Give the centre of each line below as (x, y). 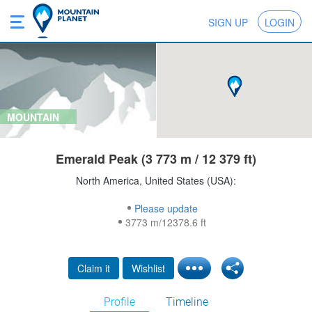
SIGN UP (228, 22)
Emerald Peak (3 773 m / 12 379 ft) (156, 159)
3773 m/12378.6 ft (166, 223)
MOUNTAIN (33, 117)
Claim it (94, 268)
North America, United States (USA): (156, 181)
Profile (119, 302)
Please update (166, 209)
